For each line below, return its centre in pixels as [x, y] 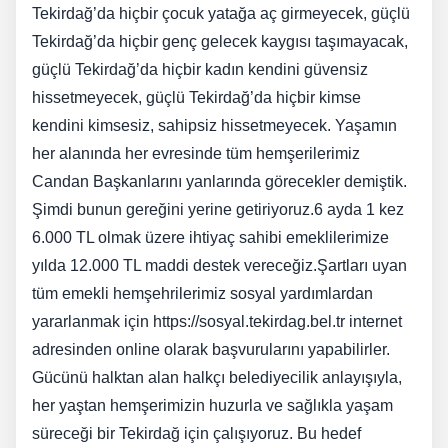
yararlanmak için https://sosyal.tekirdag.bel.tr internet [217, 322]
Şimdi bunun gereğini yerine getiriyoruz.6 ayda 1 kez [218, 210]
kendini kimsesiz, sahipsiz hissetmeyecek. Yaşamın [214, 126]
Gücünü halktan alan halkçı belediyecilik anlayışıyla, [217, 378]
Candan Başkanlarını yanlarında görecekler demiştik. [219, 182]
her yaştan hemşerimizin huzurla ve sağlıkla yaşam [212, 406]
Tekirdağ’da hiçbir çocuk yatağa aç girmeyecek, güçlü [221, 14]
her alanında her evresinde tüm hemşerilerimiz [196, 154]
